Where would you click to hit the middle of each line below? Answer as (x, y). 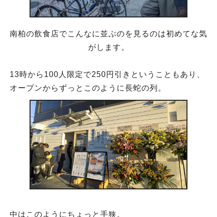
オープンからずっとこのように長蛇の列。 (88, 88)
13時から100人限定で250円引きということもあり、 (107, 75)
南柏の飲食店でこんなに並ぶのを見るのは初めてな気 (108, 34)
